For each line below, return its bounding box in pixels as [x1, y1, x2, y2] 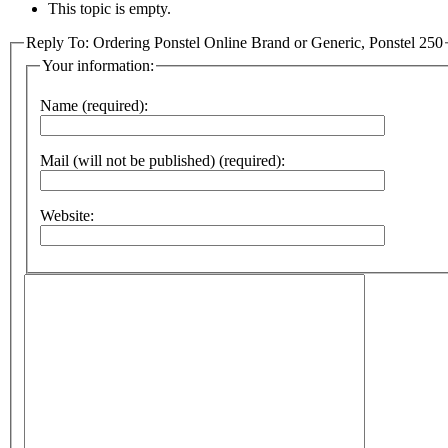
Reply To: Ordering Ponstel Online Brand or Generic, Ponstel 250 [26, 33, 443, 51]
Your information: [42, 57, 154, 75]
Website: [40, 207, 94, 224]
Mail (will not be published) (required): [40, 152, 285, 169]
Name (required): [40, 97, 148, 114]
